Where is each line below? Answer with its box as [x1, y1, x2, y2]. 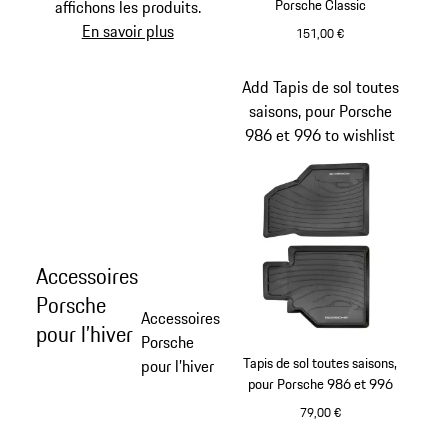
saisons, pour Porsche [248, 99, 392, 124]
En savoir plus [81, 19, 174, 43]
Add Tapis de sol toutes [241, 75, 399, 100]
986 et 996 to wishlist [245, 123, 396, 148]
